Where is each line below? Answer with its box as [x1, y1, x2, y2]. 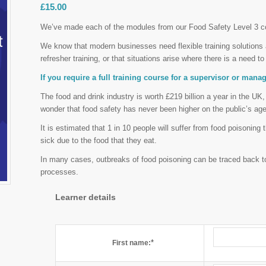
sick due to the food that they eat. [40, 136, 157, 145]
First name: [112, 239, 151, 248]
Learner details [55, 192, 116, 202]
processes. [40, 167, 79, 177]
